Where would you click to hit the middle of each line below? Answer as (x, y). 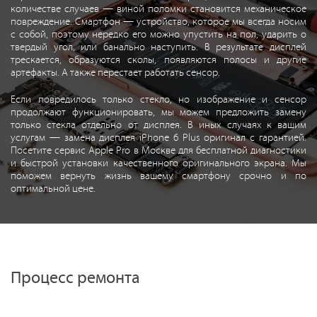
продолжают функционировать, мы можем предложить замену (158, 112)
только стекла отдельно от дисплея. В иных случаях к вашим (158, 125)
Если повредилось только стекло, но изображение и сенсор (158, 99)
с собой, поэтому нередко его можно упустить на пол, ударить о (158, 34)
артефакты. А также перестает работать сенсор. (115, 73)
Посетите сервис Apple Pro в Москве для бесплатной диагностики (158, 150)
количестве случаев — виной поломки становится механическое (158, 9)
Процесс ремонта (75, 278)
